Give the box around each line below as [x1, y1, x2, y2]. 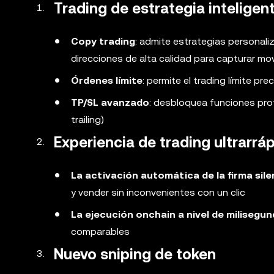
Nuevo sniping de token [54, 246, 216, 263]
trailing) [71, 114, 104, 125]
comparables [71, 226, 130, 237]
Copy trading [71, 35, 135, 47]
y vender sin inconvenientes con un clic [71, 187, 245, 198]
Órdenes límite [71, 75, 143, 86]
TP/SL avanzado [71, 97, 149, 108]
